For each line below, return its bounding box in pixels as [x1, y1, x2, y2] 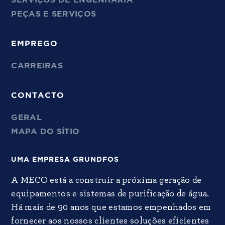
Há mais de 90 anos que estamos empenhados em [11, 203, 211, 212]
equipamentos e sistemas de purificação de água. [11, 189, 209, 199]
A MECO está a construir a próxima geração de [11, 176, 202, 185]
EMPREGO [11, 40, 58, 48]
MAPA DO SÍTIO [11, 128, 80, 136]
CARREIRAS [11, 62, 63, 70]
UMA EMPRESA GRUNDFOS [11, 156, 120, 164]
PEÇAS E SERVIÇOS [11, 10, 96, 19]
